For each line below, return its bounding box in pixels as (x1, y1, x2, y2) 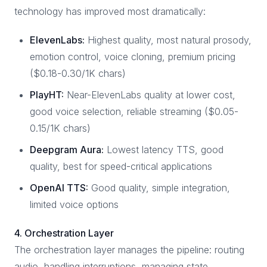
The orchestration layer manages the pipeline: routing (14, 244, 244, 256)
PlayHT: (30, 89, 64, 101)
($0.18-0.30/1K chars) (30, 67, 126, 79)
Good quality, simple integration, (88, 182, 230, 194)
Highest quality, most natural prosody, (85, 34, 252, 46)
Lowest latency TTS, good (104, 144, 223, 156)
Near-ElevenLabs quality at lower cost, (64, 89, 235, 101)
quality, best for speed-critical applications (30, 160, 212, 172)
